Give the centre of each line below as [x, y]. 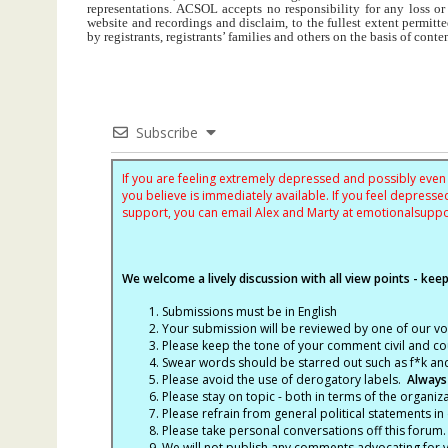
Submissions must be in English [249, 311]
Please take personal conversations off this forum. [303, 430]
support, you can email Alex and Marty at [238, 212]
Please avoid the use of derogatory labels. [284, 379]
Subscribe [166, 132]
